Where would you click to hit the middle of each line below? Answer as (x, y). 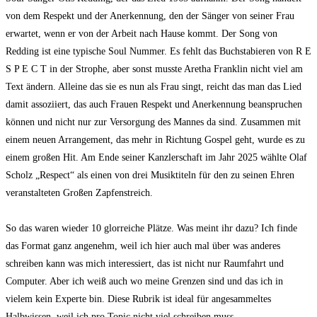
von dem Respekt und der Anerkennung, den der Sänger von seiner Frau (150, 16)
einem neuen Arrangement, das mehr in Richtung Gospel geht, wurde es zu (155, 140)
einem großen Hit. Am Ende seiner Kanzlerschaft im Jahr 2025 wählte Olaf (156, 158)
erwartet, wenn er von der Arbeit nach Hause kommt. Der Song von (142, 34)
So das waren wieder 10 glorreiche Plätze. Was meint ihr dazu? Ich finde (151, 229)
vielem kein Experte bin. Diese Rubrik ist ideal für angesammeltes (138, 299)
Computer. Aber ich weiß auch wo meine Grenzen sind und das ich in (144, 282)
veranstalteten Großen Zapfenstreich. (79, 193)
